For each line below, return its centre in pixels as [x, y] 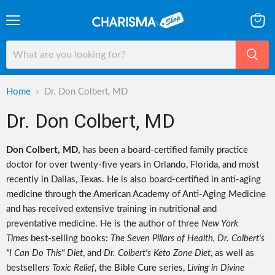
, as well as [232, 253]
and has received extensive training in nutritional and [111, 209]
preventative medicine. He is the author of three [103, 223]
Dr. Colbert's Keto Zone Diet [157, 253]
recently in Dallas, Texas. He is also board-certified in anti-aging [134, 179]
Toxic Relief [73, 268]
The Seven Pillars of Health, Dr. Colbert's [188, 238]
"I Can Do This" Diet [45, 253]
